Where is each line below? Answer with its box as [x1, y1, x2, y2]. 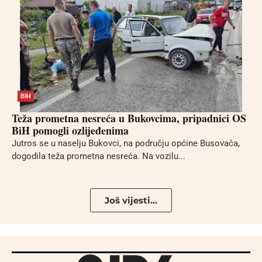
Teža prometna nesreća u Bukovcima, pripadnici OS [12, 110, 246, 126]
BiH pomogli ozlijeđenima [12, 122, 129, 138]
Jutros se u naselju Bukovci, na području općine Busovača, [12, 137, 240, 149]
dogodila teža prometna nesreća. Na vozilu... [12, 150, 185, 161]
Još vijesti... [105, 195, 157, 206]
